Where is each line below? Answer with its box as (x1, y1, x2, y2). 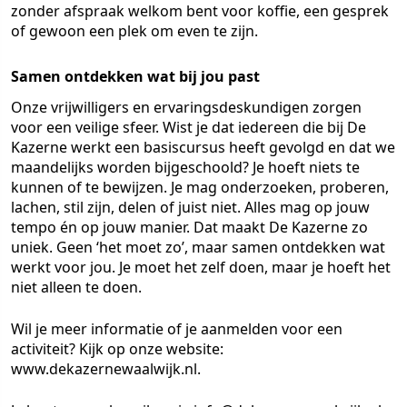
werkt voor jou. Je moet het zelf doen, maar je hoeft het (11, 257, 391, 277)
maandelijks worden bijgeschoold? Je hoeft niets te (11, 157, 360, 177)
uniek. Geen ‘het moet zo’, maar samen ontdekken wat (11, 237, 385, 257)
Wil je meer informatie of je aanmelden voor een (11, 319, 342, 339)
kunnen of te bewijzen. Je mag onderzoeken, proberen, (11, 177, 389, 197)
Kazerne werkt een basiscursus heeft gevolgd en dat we (11, 137, 395, 157)
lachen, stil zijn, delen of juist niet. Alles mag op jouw (11, 197, 370, 217)
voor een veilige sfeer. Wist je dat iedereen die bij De (11, 117, 366, 137)
